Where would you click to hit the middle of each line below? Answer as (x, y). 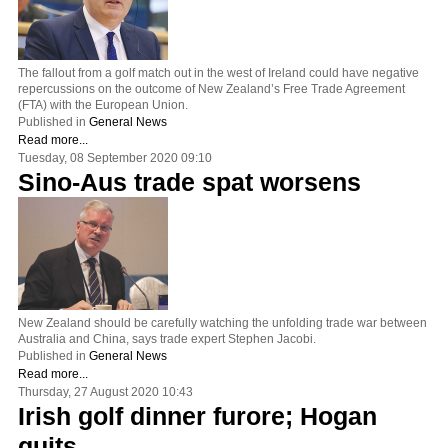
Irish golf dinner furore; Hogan (197, 415)
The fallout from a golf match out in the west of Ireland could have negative (218, 72)
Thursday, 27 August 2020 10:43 (105, 391)
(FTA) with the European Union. (103, 104)
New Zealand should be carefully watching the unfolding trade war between (222, 322)
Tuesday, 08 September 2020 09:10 (115, 157)
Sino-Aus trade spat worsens (189, 181)
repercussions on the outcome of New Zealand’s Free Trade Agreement (211, 88)
